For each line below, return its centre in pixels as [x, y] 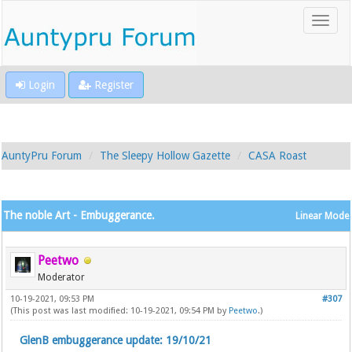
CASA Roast [278, 156]
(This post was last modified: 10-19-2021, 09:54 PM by [120, 311]
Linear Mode [322, 216]
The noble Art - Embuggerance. [79, 215]
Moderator [62, 277]
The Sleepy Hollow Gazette [165, 156]
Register [112, 85]
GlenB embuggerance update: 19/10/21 [116, 340]
